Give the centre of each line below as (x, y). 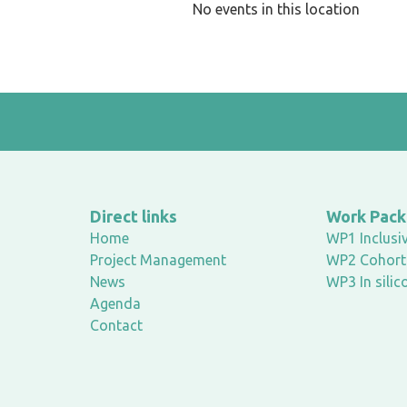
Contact (116, 325)
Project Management (158, 260)
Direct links (134, 216)
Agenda (115, 303)
